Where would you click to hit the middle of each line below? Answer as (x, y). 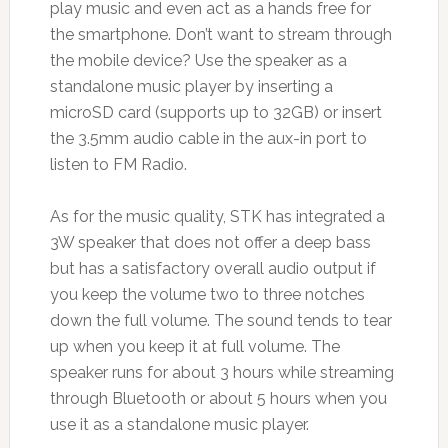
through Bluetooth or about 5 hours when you (218, 399)
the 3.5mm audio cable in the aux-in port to (208, 139)
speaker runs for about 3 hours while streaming (221, 373)
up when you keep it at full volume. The (194, 347)
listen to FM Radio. (118, 165)
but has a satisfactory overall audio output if (212, 269)
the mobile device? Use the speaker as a (198, 61)
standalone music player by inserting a (191, 87)
